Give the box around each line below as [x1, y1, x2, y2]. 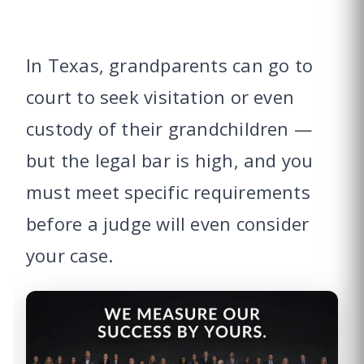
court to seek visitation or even [26, 84, 295, 110]
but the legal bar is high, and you [26, 148, 314, 173]
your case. [26, 243, 114, 268]
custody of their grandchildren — [26, 116, 313, 141]
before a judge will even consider [26, 211, 310, 236]
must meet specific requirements [26, 180, 310, 205]
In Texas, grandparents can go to [26, 53, 314, 78]
